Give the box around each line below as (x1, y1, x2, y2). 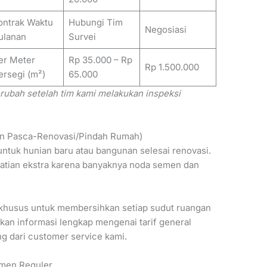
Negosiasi (144, 24, 187, 36)
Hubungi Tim (68, 17, 123, 29)
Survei (68, 31, 96, 43)
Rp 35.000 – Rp (68, 54, 132, 66)
